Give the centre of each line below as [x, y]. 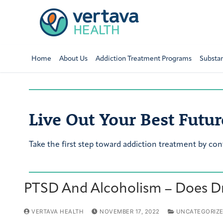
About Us [73, 59]
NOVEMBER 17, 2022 [130, 212]
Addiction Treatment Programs [143, 59]
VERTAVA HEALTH [56, 212]
